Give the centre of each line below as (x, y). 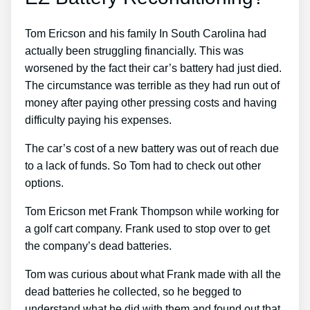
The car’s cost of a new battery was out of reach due (152, 148)
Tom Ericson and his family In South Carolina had (146, 33)
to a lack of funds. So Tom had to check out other (143, 165)
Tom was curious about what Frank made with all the (153, 274)
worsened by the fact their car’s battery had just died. (153, 68)
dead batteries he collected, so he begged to (133, 291)
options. (44, 183)
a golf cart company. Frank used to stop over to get (147, 228)
